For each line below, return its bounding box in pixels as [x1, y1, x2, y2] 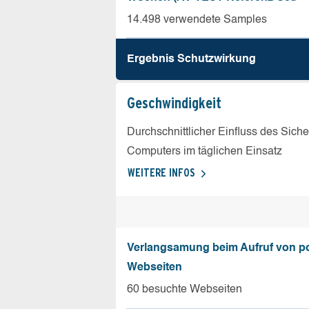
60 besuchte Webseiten [127, 283, 242, 295]
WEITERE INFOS [128, 166, 195, 179]
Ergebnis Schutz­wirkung [127, 54, 256, 65]
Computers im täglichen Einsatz [127, 146, 282, 157]
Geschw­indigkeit [127, 94, 221, 112]
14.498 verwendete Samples [127, 14, 267, 26]
